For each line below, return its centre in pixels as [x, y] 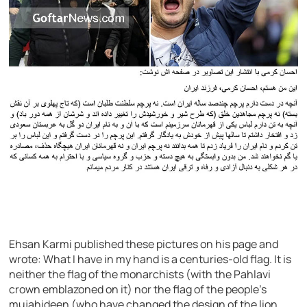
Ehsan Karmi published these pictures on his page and [144, 244]
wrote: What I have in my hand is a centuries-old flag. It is [150, 259]
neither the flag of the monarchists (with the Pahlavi [140, 274]
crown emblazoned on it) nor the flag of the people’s [138, 290]
